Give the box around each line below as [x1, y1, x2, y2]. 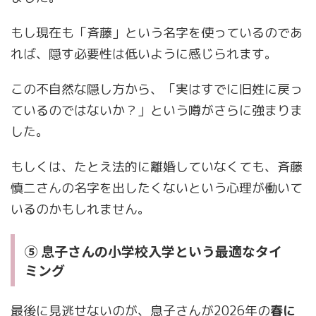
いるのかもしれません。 [11, 200, 150, 219]
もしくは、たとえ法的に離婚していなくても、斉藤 [11, 158, 303, 176]
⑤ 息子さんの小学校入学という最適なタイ [25, 241, 282, 261]
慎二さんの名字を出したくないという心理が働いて [11, 179, 303, 197]
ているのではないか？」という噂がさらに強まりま [11, 102, 303, 120]
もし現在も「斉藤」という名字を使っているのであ [11, 24, 303, 42]
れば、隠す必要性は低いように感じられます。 [11, 45, 277, 63]
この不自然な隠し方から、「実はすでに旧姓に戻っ [11, 80, 303, 99]
